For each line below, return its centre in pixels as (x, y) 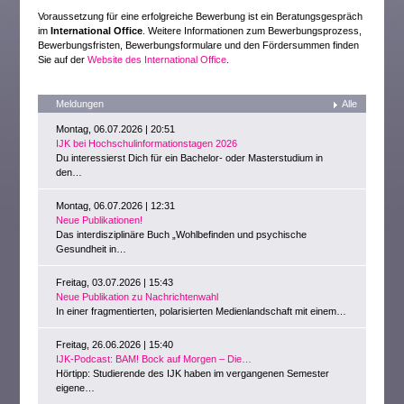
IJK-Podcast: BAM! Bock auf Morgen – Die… (154, 359)
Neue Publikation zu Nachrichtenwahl (138, 297)
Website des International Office (157, 60)
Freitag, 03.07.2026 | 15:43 (115, 282)
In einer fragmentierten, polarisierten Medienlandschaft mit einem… (202, 311)
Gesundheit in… (92, 249)
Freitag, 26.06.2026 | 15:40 (115, 344)
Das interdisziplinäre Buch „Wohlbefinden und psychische (182, 234)
